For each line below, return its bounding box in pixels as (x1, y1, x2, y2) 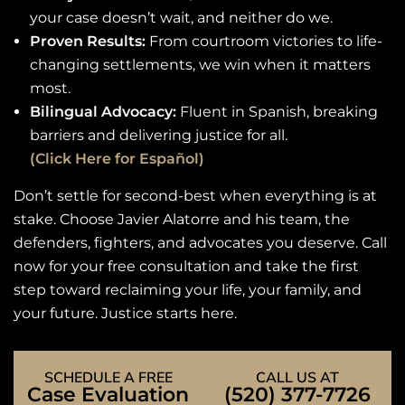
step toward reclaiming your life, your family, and (14, 280, 362, 298)
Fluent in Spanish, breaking (176, 102, 378, 120)
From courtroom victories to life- (146, 32, 382, 50)
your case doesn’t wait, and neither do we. (30, 8, 333, 26)
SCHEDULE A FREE (43, 367, 173, 388)
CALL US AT (255, 367, 339, 388)
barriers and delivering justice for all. (30, 126, 287, 144)
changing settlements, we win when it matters (30, 55, 371, 73)
